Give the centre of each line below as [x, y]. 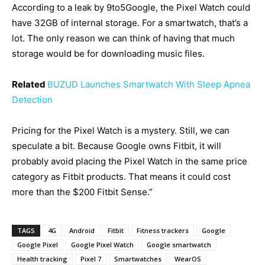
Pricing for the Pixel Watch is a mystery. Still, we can [121, 130]
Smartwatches [138, 258]
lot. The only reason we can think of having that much [123, 38]
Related [30, 84]
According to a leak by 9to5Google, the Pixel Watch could [131, 7]
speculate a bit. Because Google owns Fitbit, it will [117, 146]
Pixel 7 [91, 258]
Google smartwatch [179, 244]
